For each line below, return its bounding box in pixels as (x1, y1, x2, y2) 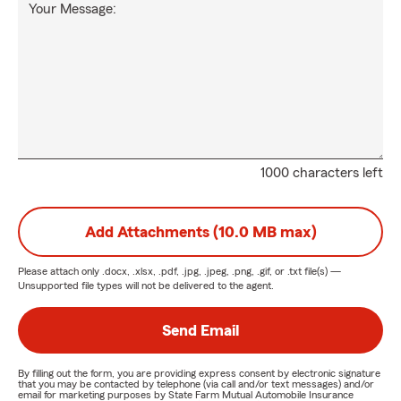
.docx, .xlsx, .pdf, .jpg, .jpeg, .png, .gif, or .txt (102, 266, 302, 277)
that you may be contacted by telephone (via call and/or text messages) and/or (18, 379, 374, 389)
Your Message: (29, 2, 116, 16)
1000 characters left (260, 166, 383, 180)
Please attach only (18, 266, 102, 277)
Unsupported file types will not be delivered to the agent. (18, 280, 274, 291)
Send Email (162, 322, 239, 338)
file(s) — (302, 266, 341, 277)
